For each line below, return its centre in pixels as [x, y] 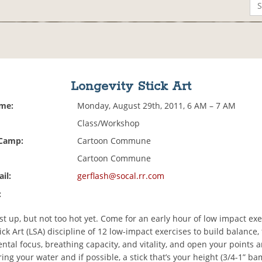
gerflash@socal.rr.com [121, 176]
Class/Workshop [109, 123]
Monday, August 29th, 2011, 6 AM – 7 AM [157, 106]
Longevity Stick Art [131, 87]
